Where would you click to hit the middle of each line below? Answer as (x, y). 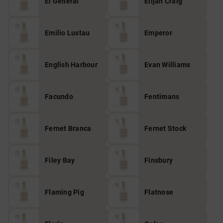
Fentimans (162, 97)
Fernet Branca (68, 128)
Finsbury (159, 160)
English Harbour (71, 65)
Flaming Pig (64, 192)
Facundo (59, 97)
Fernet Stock (165, 128)
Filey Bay (60, 160)
